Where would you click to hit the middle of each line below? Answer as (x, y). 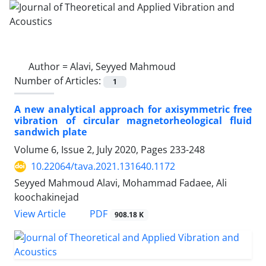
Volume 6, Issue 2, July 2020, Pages (92, 150)
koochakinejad (47, 197)
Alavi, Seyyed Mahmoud (123, 66)
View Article (40, 214)
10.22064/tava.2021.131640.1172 (103, 167)
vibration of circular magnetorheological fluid (133, 121)
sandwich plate (50, 132)
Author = (49, 66)
